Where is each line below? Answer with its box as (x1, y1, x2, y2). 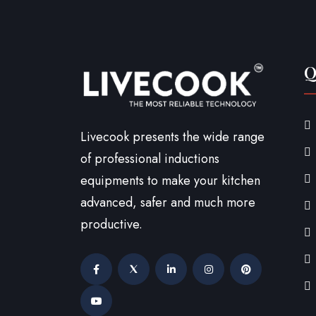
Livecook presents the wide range (80, 127, 265, 146)
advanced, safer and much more (80, 193, 255, 212)
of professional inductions (80, 149, 219, 168)
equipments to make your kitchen (80, 171, 260, 190)
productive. (80, 214, 142, 233)
